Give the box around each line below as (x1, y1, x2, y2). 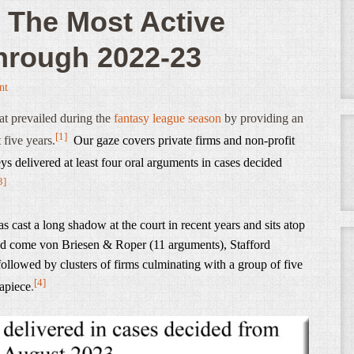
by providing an (221, 111, 303, 125)
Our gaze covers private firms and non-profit (73, 134, 295, 148)
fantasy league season (114, 111, 221, 125)
